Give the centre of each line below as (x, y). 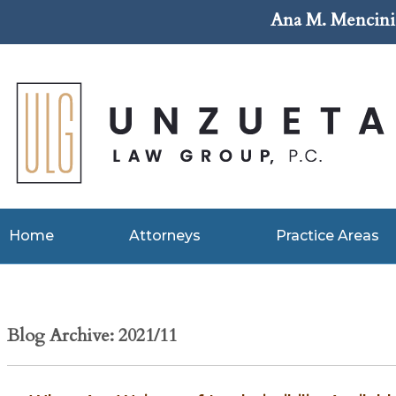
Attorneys (165, 236)
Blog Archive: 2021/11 (92, 335)
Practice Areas (327, 236)
